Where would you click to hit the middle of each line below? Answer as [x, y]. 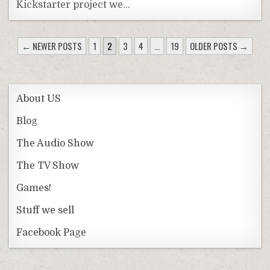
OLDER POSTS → [219, 46]
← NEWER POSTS [52, 46]
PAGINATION [57, 62]
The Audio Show [55, 143]
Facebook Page [52, 232]
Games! [34, 188]
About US [39, 99]
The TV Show [48, 165]
